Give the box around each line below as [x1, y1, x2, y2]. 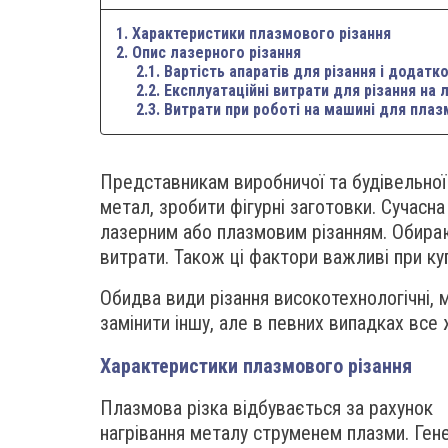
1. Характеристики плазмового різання [116, 24, 391, 43]
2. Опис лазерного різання [116, 43, 301, 62]
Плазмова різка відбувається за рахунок [100, 396, 433, 420]
